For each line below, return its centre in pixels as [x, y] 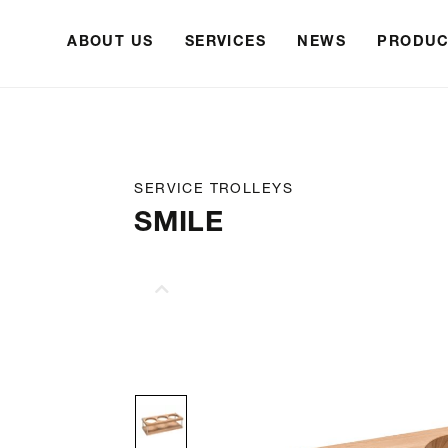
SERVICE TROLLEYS [213, 190]
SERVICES [225, 43]
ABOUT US [110, 43]
